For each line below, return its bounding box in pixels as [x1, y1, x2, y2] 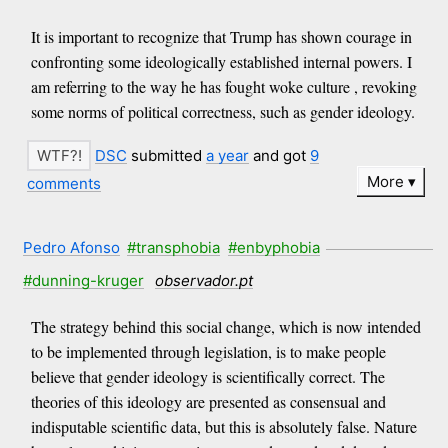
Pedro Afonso [22, 238, 120, 258]
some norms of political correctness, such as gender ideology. [30, 100, 415, 122]
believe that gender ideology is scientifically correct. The [30, 365, 385, 387]
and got [249, 145, 311, 165]
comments [27, 173, 102, 193]
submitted [127, 145, 207, 165]
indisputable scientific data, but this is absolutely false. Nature [30, 415, 417, 437]
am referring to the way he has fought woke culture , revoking [30, 75, 417, 97]
